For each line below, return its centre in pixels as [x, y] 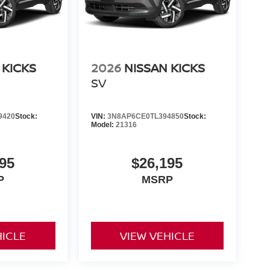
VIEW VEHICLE [157, 235]
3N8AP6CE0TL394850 [145, 116]
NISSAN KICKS [164, 67]
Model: [103, 124]
